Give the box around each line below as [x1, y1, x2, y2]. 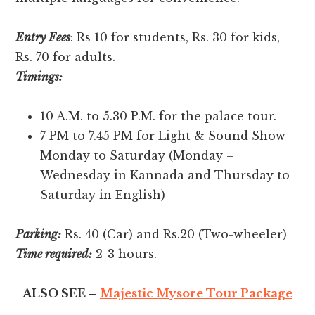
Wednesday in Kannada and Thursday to [40, 167, 290, 182]
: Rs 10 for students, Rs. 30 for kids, [70, 30, 281, 44]
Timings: [15, 69, 63, 84]
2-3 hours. [92, 246, 157, 261]
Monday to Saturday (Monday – [40, 148, 235, 162]
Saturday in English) [40, 187, 166, 202]
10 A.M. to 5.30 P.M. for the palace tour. [40, 108, 277, 123]
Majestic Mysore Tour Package [100, 285, 292, 300]
